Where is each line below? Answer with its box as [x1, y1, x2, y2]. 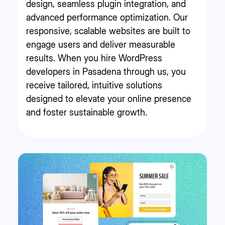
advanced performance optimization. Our [26, 12, 188, 23]
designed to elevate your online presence [26, 93, 191, 104]
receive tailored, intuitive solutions [26, 79, 162, 90]
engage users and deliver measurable [26, 39, 175, 50]
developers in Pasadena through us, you [26, 66, 186, 77]
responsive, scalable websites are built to [26, 25, 190, 36]
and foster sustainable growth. [26, 106, 147, 118]
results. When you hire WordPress [26, 52, 162, 63]
